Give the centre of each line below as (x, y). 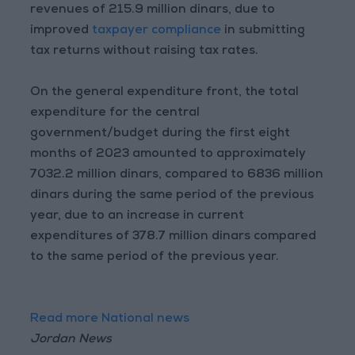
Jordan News (71, 340)
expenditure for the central (115, 114)
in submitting (263, 31)
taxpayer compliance (157, 31)
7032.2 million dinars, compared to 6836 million (177, 176)
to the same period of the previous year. (155, 258)
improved (61, 31)
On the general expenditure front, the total (165, 93)
